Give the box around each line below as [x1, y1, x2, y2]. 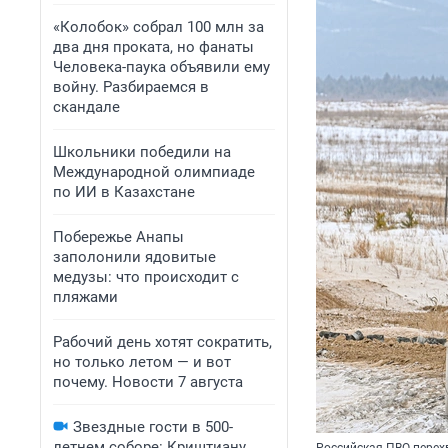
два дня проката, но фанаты [53, 38, 254, 56]
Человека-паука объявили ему [53, 58, 270, 76]
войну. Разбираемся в [53, 78, 209, 96]
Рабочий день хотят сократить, [53, 333, 272, 351]
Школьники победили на [53, 143, 231, 161]
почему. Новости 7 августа [53, 373, 243, 391]
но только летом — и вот [53, 353, 231, 371]
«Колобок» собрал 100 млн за [53, 18, 264, 36]
